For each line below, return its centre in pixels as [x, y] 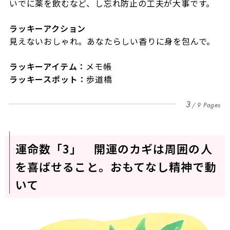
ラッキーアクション [47, 28]
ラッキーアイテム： [47, 66]
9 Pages [209, 105]
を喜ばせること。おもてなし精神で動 [116, 166]
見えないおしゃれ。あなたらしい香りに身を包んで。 [112, 41]
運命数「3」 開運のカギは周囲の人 [114, 148]
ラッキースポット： [48, 79]
